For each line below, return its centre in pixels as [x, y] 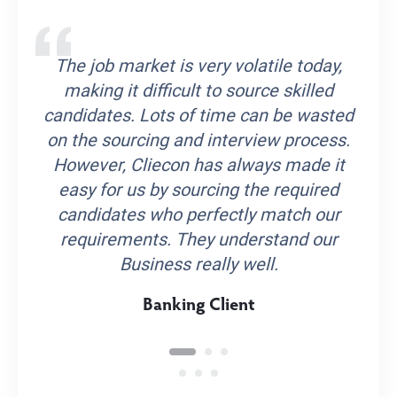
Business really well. [198, 263]
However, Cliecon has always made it [198, 164]
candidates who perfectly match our [198, 214]
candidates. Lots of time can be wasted [198, 114]
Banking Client [198, 305]
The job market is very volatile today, [198, 65]
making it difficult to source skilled [198, 90]
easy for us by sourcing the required [198, 189]
